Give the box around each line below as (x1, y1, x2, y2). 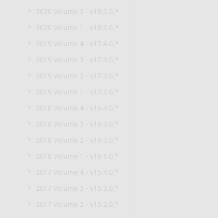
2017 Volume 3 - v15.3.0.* (36, 183, 119, 193)
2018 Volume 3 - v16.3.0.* (36, 119, 119, 128)
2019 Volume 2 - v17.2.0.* (36, 71, 119, 80)
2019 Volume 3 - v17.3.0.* (36, 55, 119, 64)
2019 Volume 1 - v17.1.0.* (36, 87, 119, 96)
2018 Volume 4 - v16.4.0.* (36, 103, 119, 112)
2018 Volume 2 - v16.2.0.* (36, 135, 119, 145)
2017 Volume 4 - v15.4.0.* (36, 167, 119, 177)
